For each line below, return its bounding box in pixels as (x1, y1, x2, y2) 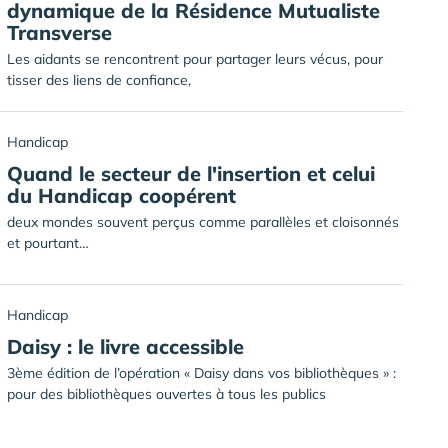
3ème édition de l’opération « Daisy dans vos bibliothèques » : (7, 364, 396, 382)
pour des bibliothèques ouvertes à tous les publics (7, 385, 326, 403)
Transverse (7, 20, 112, 45)
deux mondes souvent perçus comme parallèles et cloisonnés (7, 213, 399, 231)
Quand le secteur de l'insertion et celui (7, 161, 375, 186)
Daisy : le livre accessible (7, 334, 244, 359)
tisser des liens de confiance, (7, 71, 191, 89)
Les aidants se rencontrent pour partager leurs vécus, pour (7, 50, 383, 68)
